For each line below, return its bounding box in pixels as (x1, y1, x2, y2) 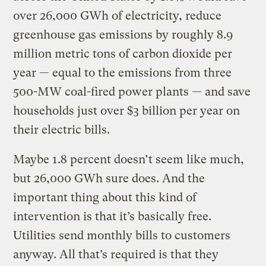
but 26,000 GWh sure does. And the (13, 171, 205, 185)
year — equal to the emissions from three (13, 65, 232, 80)
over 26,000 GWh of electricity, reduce (13, 8, 222, 23)
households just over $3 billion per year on (13, 103, 240, 118)
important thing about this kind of (13, 190, 197, 204)
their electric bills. (13, 122, 110, 137)
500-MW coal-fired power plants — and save (13, 84, 251, 99)
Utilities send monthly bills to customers (13, 228, 231, 242)
